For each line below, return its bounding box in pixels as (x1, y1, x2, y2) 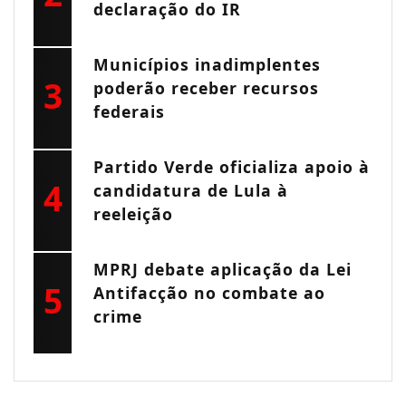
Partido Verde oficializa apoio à (93, 156, 371, 179)
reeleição (93, 203, 174, 226)
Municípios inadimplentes (93, 53, 322, 76)
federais (93, 101, 166, 123)
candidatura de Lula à (93, 179, 289, 202)
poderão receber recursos (93, 77, 320, 100)
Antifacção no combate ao (93, 282, 326, 304)
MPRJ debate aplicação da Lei (93, 258, 353, 281)
